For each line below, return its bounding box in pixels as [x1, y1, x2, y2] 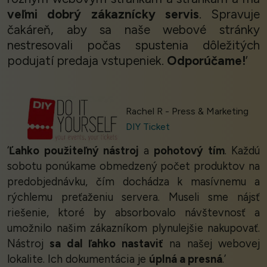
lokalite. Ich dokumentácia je [7, 252, 149, 266]
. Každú [224, 144, 260, 157]
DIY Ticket [125, 121, 170, 133]
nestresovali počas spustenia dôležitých [7, 38, 260, 53]
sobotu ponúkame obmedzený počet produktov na [7, 159, 260, 173]
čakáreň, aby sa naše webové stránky [7, 22, 260, 38]
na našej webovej [163, 237, 260, 250]
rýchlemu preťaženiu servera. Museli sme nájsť [7, 190, 260, 204]
